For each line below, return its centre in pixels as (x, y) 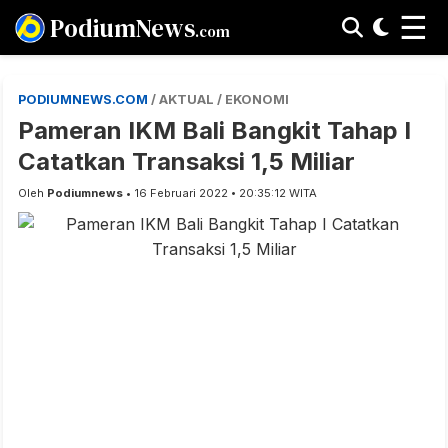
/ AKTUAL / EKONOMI (220, 99)
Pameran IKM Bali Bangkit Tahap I (214, 130)
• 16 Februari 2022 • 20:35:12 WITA (220, 193)
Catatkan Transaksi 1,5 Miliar (186, 161)
